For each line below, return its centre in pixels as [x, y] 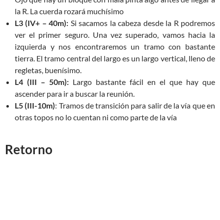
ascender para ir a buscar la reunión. [75, 94]
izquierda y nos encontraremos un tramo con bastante [115, 46]
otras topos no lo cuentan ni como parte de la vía [96, 117]
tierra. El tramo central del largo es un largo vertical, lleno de [115, 58]
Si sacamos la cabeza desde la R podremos [143, 23]
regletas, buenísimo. [48, 70]
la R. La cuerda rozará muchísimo [69, 11]
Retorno [29, 149]
